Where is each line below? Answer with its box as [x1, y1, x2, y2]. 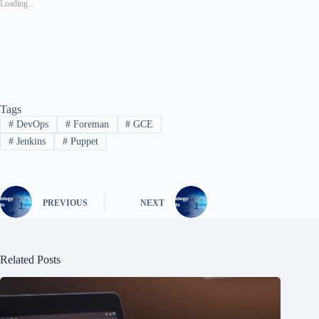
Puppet [67, 136, 98, 147]
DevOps [13, 118, 48, 130]
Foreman [70, 118, 109, 130]
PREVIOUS [43, 197, 88, 208]
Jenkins [13, 136, 46, 147]
